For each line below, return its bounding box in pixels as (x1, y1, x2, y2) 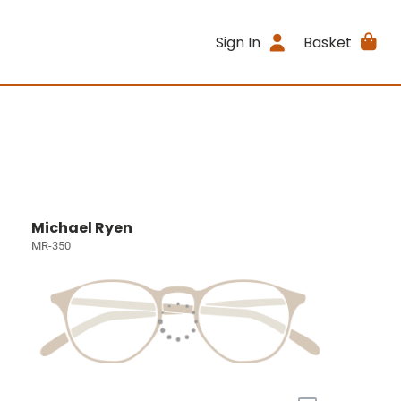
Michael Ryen (31, 218, 133, 238)
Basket (303, 31, 352, 53)
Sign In (216, 31, 261, 53)
